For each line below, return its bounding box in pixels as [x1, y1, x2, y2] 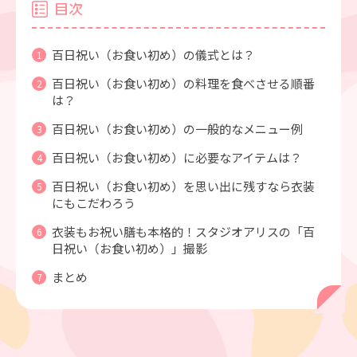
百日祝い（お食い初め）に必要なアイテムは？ [52, 149, 302, 167]
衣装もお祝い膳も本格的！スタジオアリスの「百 [52, 223, 315, 241]
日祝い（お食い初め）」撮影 [52, 240, 207, 257]
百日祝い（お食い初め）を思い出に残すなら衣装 [52, 178, 315, 195]
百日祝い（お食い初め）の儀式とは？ [52, 46, 255, 64]
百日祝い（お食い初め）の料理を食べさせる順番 [52, 75, 315, 92]
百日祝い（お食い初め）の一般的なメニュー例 [52, 120, 303, 138]
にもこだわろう [52, 194, 135, 212]
